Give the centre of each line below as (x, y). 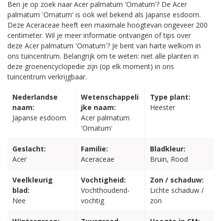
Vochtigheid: (104, 180)
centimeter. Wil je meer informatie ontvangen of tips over (99, 36)
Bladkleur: (167, 149)
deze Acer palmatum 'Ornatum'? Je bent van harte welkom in (104, 46)
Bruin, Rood (169, 159)
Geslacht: (29, 149)
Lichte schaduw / (177, 190)
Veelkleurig (33, 180)
